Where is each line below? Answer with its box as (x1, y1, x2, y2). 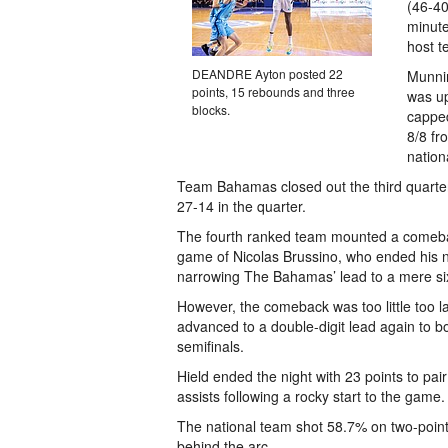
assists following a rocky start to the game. (177, 386, 445, 406)
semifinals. (177, 336, 244, 356)
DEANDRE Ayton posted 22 (192, 65, 343, 82)
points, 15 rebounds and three (192, 83, 355, 100)
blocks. (192, 101, 230, 118)
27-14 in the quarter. (177, 196, 306, 216)
